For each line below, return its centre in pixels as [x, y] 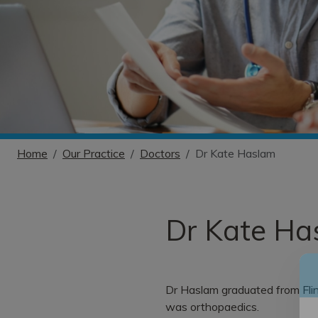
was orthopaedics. [212, 306]
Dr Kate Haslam [235, 153]
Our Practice [94, 153]
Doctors [160, 153]
